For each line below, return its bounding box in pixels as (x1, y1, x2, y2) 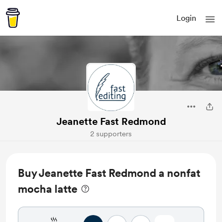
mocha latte (18, 182, 77, 195)
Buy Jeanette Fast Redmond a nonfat (18, 166, 200, 179)
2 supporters (90, 129, 132, 138)
